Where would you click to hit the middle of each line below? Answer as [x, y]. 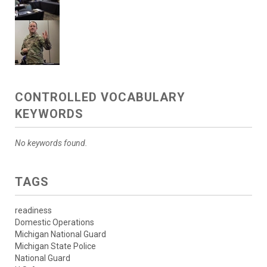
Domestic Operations [55, 222]
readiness [33, 210]
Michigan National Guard [60, 234]
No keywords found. [51, 143]
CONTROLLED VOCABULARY [100, 97]
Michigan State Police [55, 246]
